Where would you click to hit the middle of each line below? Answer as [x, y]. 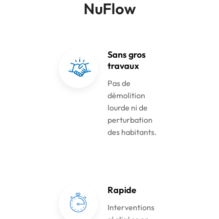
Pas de [119, 83]
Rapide [122, 190]
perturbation [130, 120]
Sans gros [127, 54]
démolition [126, 95]
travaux [123, 66]
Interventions [131, 207]
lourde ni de [128, 107]
